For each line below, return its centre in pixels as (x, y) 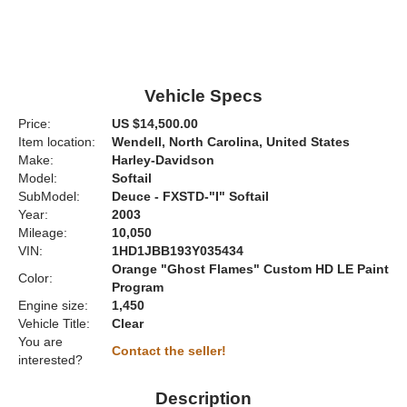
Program (138, 288)
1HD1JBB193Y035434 (178, 251)
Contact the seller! (169, 351)
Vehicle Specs (203, 96)
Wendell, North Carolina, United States (231, 142)
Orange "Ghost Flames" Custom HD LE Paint (250, 269)
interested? (50, 360)
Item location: (57, 142)
